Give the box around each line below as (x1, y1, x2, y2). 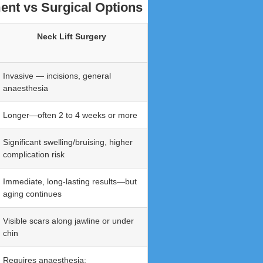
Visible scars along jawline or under (3, 216, 134, 226)
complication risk (3, 150, 65, 160)
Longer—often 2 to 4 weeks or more (3, 110, 137, 120)
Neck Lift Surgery (37, 32, 106, 42)
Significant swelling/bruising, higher (3, 137, 133, 147)
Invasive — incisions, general (3, 71, 111, 81)
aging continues (3, 189, 62, 199)
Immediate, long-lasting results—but (3, 177, 137, 187)
